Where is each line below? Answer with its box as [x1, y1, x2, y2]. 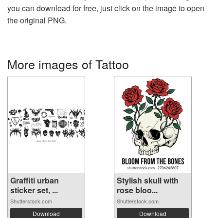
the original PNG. [7, 14, 67, 26]
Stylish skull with [117, 174, 179, 186]
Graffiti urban [10, 174, 59, 186]
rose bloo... [117, 184, 158, 196]
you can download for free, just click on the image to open [7, 2, 204, 14]
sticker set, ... [10, 184, 58, 196]
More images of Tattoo [7, 54, 129, 73]
